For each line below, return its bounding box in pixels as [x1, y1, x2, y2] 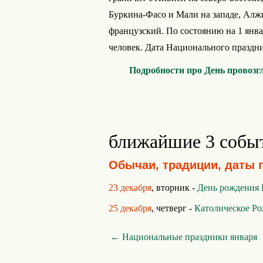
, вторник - [151, 183, 197, 193]
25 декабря [109, 203, 151, 213]
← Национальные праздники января [110, 232, 257, 242]
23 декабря [109, 183, 151, 193]
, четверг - [151, 203, 194, 213]
